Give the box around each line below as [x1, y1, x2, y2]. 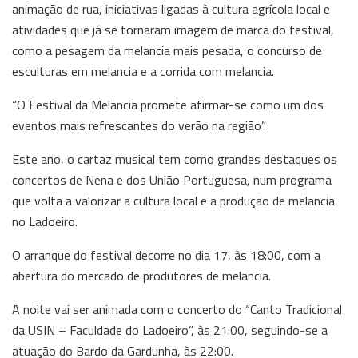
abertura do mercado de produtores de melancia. [12, 265, 271, 285]
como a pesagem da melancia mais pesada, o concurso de [12, 40, 322, 60]
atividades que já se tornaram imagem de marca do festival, [12, 19, 334, 39]
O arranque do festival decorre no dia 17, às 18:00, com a [12, 245, 320, 265]
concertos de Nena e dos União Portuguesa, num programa [12, 169, 332, 189]
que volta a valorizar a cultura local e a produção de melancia [12, 190, 335, 210]
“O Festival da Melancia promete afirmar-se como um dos [12, 94, 324, 114]
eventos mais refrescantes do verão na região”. [12, 115, 266, 135]
